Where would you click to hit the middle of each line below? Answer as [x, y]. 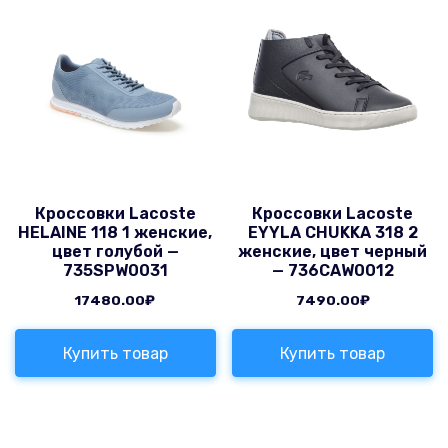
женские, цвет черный [333, 252]
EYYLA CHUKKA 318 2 [332, 233]
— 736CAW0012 [332, 271]
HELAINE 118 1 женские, [115, 233]
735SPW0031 [115, 271]
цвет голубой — [115, 252]
